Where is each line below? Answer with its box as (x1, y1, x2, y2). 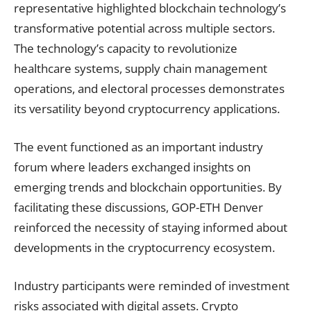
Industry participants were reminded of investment (14, 277, 289, 294)
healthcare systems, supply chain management (14, 60, 267, 76)
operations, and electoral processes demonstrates (14, 80, 285, 96)
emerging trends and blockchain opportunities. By (14, 178, 282, 195)
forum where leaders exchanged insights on (14, 158, 251, 175)
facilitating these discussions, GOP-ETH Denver (14, 199, 263, 215)
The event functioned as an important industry (14, 138, 263, 155)
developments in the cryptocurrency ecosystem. (14, 239, 275, 255)
